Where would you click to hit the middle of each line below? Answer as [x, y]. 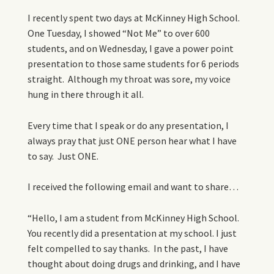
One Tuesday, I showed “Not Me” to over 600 [119, 33]
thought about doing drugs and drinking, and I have [134, 263]
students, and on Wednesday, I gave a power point [131, 49]
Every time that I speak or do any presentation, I [128, 125]
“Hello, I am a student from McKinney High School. [133, 217]
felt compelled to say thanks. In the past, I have [128, 248]
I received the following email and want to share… [133, 187]
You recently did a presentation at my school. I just [132, 233]
